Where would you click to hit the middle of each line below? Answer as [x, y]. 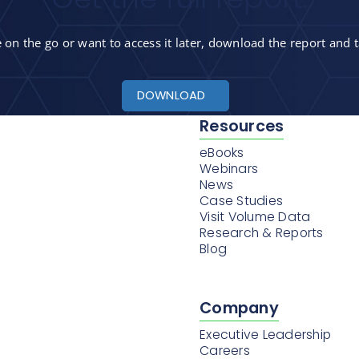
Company [239, 308]
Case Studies [241, 201]
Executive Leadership [265, 335]
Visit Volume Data [255, 217]
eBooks [222, 153]
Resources [242, 126]
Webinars [229, 169]
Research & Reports [262, 233]
